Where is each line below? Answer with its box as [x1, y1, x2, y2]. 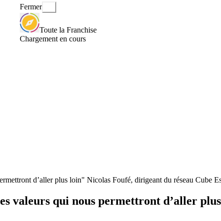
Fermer [20, 2, 42, 11]
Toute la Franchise [39, 25, 97, 34]
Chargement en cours [20, 34, 86, 43]
